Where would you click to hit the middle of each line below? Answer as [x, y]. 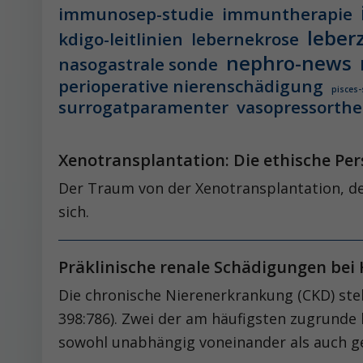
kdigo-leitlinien [121, 39]
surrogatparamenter [143, 107]
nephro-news [289, 63]
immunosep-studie [136, 14]
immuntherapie [287, 14]
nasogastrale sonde [138, 64]
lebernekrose [245, 39]
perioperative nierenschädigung [191, 86]
